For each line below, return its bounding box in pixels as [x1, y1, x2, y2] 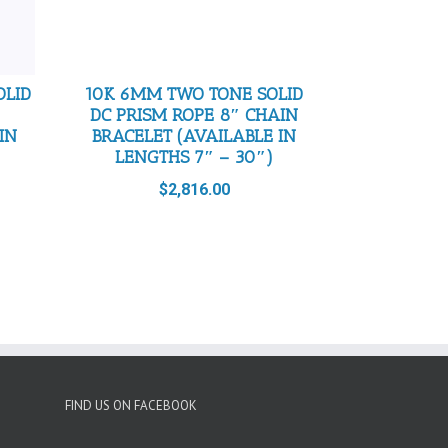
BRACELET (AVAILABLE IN [92, 125, 297, 148]
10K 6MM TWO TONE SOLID [85, 83, 304, 106]
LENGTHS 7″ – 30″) [115, 146, 274, 169]
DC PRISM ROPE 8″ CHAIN [90, 104, 299, 127]
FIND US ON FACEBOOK [64, 396, 197, 414]
